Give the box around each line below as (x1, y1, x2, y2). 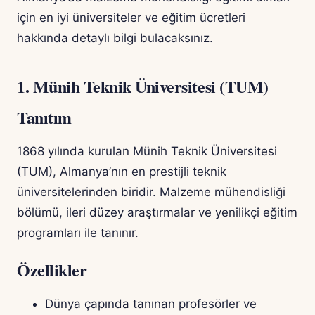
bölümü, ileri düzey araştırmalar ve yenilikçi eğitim (17, 205, 297, 220)
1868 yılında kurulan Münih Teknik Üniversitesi (17, 144, 277, 159)
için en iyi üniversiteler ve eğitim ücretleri (17, 11, 245, 25)
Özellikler (17, 257, 87, 283)
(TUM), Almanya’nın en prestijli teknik (17, 165, 226, 179)
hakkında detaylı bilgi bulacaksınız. (17, 31, 213, 46)
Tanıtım (17, 105, 72, 130)
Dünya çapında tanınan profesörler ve (45, 297, 257, 311)
